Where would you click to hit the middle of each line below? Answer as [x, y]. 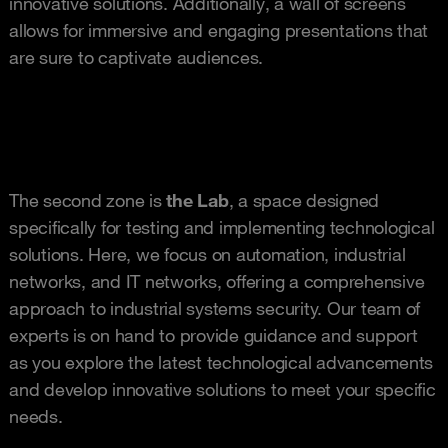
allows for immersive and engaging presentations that [218, 29]
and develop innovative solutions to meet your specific [222, 388]
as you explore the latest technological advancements [221, 361]
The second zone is [85, 199]
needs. [36, 415]
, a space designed [303, 199]
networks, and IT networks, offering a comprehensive [217, 280]
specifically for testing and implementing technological [222, 226]
